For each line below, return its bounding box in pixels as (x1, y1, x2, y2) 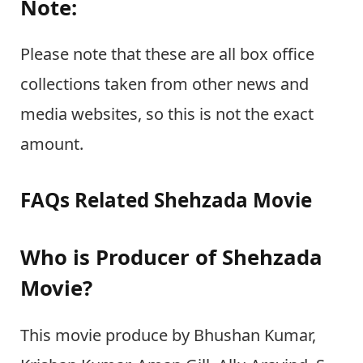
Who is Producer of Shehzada (20, 243, 322, 272)
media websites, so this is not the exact (20, 103, 314, 125)
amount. (20, 133, 83, 155)
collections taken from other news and (20, 73, 309, 95)
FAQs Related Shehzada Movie (20, 186, 312, 213)
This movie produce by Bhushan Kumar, (20, 323, 316, 346)
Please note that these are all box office (20, 43, 314, 65)
